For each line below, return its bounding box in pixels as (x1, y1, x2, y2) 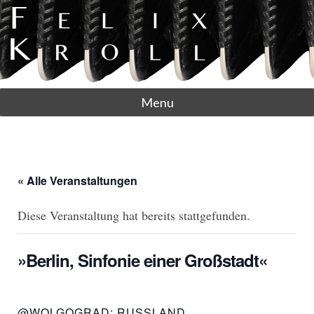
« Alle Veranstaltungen (18, 172, 137, 189)
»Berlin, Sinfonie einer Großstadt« (18, 248, 267, 272)
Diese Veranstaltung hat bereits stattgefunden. (18, 207, 250, 224)
